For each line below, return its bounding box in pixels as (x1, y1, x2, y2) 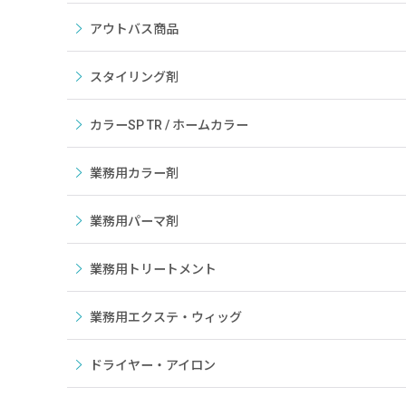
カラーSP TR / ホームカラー (90, 118, 248, 132)
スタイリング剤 (90, 70, 179, 84)
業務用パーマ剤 (90, 214, 179, 228)
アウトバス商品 (90, 22, 179, 36)
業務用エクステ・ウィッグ (90, 310, 242, 324)
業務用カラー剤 (90, 166, 179, 180)
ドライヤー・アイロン (90, 358, 216, 372)
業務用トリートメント (90, 262, 217, 276)
